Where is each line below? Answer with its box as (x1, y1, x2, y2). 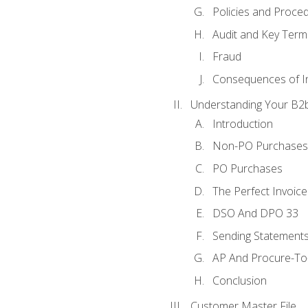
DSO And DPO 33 (212, 206, 298, 221)
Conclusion (212, 272, 267, 288)
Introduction (212, 115, 273, 131)
